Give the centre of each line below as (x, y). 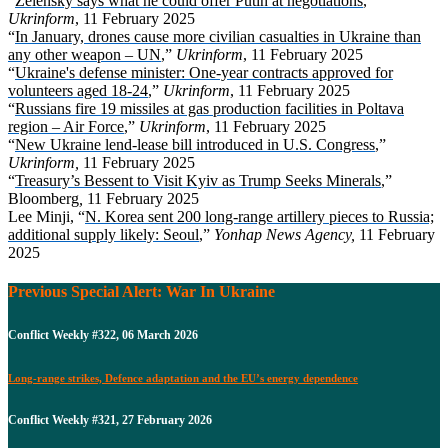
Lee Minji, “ (46, 216)
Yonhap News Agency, (286, 234)
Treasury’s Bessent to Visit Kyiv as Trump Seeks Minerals (198, 180)
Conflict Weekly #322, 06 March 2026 (103, 334)
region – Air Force (66, 126)
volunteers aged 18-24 (78, 90)
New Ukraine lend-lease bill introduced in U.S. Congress (195, 144)
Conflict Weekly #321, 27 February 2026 (110, 420)
